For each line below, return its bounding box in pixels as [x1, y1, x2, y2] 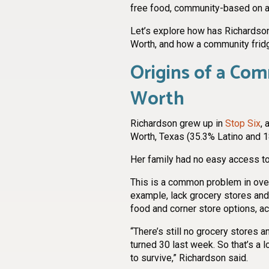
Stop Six [225, 117, 261, 129]
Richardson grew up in [130, 117, 225, 129]
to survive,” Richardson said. [130, 252, 250, 264]
